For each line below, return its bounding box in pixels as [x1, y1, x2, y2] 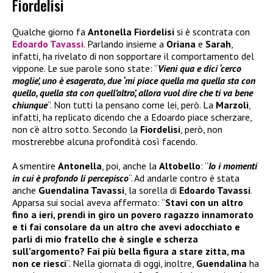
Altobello [159, 160, 200, 172]
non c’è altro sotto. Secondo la [12, 123, 140, 136]
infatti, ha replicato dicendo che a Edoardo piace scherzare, [12, 111, 252, 124]
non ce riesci [12, 257, 66, 270]
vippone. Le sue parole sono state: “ [12, 62, 158, 75]
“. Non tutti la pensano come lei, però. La [48, 99, 216, 112]
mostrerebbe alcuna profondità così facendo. [12, 135, 197, 148]
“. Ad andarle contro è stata [129, 172, 239, 185]
